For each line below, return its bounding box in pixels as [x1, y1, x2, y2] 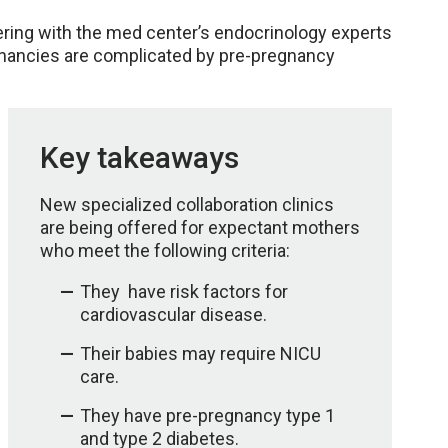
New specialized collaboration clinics [40, 194, 334, 216]
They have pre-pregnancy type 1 [80, 405, 335, 427]
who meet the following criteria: [40, 240, 290, 262]
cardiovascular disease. [80, 304, 267, 326]
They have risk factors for [80, 281, 288, 303]
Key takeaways [40, 140, 239, 176]
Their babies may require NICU [80, 343, 321, 365]
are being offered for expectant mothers [40, 217, 360, 239]
